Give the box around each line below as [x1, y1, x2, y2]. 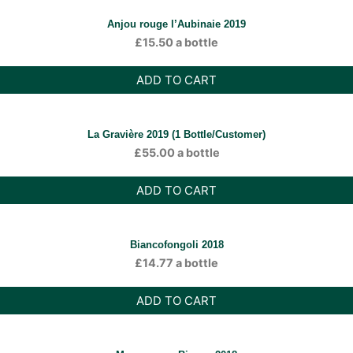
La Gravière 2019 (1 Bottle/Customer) [87, 128, 266, 140]
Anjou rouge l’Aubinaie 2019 [107, 18, 246, 30]
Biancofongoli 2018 [129, 239, 224, 251]
